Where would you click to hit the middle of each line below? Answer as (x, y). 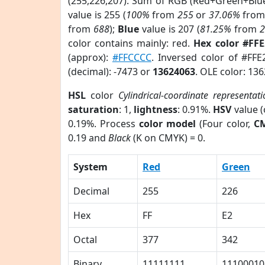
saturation (93, 109)
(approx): (90, 57)
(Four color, (224, 124)
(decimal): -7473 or (110, 72)
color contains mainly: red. (131, 43)
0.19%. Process (104, 124)
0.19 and (88, 138)
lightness (156, 109)
